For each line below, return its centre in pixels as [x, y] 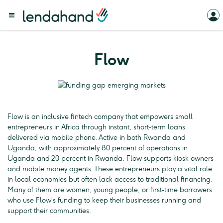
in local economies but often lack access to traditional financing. [110, 180]
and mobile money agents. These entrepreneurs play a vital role [110, 169]
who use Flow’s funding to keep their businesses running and [104, 201]
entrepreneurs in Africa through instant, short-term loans [96, 127]
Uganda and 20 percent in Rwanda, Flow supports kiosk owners [111, 159]
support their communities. [49, 211]
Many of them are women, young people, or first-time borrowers [110, 190]
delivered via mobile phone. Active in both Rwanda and [97, 138]
